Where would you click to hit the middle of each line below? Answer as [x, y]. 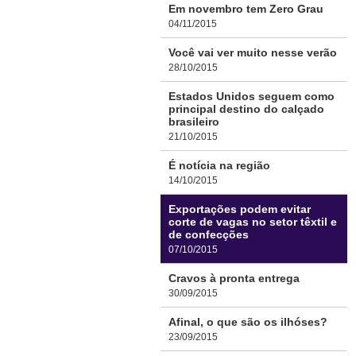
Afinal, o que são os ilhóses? [248, 322]
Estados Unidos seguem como [252, 96]
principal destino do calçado [246, 109]
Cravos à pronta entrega [234, 278]
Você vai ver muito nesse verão [253, 52]
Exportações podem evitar [240, 209]
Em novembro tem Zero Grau [246, 9]
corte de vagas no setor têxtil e [253, 222]
